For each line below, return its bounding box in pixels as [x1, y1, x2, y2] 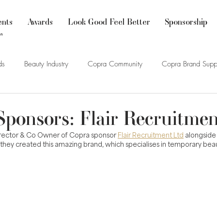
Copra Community [88, 59, 142, 69]
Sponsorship [165, 16, 207, 27]
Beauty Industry [24, 59, 68, 69]
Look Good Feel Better [68, 16, 150, 27]
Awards [28, 16, 53, 27]
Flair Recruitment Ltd [118, 131, 184, 139]
